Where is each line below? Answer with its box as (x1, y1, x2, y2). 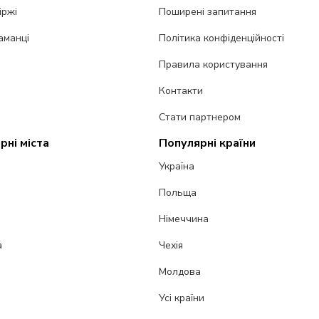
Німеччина (159, 212, 209, 226)
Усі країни (159, 291, 205, 305)
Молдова (159, 265, 202, 279)
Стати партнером (159, 110, 241, 125)
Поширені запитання (159, 5, 257, 19)
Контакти (159, 84, 204, 98)
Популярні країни (159, 135, 256, 152)
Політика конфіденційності (159, 31, 285, 46)
